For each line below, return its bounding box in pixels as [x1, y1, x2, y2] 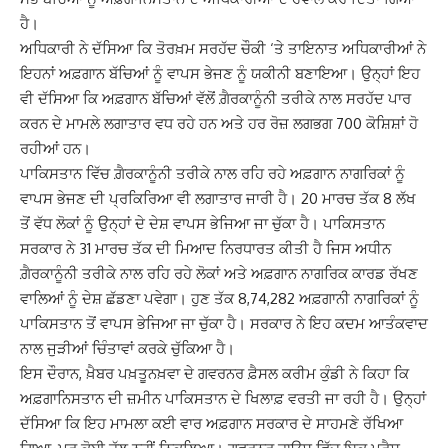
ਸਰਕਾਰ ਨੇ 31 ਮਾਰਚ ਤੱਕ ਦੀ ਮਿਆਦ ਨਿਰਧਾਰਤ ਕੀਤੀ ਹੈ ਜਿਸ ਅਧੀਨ [20, 238, 391, 258]
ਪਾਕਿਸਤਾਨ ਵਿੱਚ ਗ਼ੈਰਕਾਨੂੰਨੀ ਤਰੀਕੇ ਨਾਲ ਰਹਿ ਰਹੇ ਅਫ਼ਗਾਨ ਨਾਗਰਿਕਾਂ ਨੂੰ [20, 163, 405, 183]
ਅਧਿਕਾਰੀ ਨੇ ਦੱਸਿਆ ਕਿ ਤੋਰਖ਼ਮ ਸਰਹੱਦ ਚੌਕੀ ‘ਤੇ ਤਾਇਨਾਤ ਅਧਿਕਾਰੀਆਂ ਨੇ [20, 38, 426, 58]
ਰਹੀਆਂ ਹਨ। [20, 138, 91, 158]
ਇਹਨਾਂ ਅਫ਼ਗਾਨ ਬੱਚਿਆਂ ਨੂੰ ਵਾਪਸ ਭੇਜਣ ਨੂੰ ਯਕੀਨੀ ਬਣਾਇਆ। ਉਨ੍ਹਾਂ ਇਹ [20, 63, 420, 83]
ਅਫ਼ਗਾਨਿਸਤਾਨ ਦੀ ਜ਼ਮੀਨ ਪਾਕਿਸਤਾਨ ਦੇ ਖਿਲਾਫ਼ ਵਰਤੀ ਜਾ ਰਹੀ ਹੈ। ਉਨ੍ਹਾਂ [20, 388, 426, 408]
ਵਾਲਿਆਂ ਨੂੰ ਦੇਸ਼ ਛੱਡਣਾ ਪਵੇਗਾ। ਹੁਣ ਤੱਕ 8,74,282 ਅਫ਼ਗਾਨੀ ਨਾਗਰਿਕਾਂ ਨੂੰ [20, 288, 419, 308]
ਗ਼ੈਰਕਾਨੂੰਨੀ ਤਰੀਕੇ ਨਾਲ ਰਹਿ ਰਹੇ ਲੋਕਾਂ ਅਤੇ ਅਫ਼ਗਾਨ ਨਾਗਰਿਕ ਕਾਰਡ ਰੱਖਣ [20, 263, 418, 283]
